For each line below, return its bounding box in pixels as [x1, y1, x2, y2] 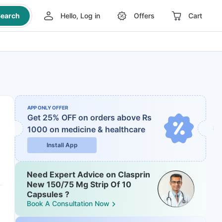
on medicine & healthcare [50, 124, 145, 134]
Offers [133, 11, 155, 20]
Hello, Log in [60, 11, 100, 20]
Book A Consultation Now [27, 199, 110, 208]
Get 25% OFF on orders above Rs [27, 112, 152, 122]
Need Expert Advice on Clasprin [27, 169, 150, 179]
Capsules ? [27, 189, 69, 199]
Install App [46, 141, 78, 149]
